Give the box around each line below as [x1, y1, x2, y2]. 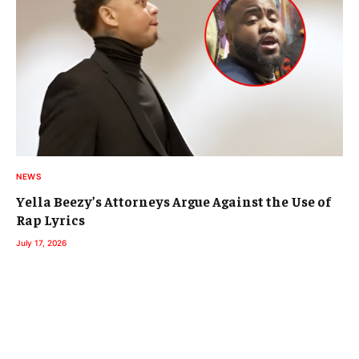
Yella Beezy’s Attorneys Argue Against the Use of [16, 192, 331, 210]
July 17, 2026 [16, 237, 67, 248]
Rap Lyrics [16, 210, 85, 228]
